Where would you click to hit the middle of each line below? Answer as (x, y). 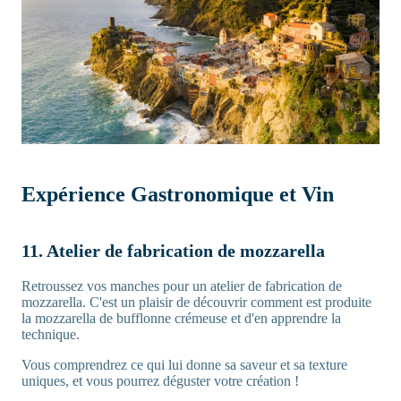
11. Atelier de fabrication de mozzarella (173, 250)
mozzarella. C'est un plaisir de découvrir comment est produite (196, 302)
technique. (51, 334)
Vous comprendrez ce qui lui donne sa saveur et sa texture (184, 364)
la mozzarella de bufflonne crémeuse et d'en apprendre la (181, 318)
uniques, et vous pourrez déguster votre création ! (160, 380)
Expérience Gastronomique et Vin (178, 194)
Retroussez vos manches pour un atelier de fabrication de (182, 286)
